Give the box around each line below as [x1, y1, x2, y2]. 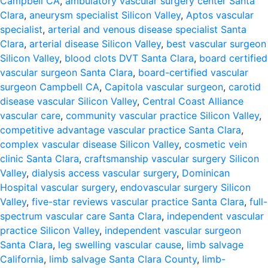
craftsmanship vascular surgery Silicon [84, 153, 259, 165]
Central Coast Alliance [142, 95, 243, 107]
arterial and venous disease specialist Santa [48, 23, 246, 35]
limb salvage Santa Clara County [49, 253, 197, 265]
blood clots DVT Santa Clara [65, 52, 194, 64]
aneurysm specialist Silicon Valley [29, 9, 181, 21]
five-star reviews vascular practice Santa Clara [32, 196, 244, 208]
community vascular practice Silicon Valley [66, 109, 259, 121]
